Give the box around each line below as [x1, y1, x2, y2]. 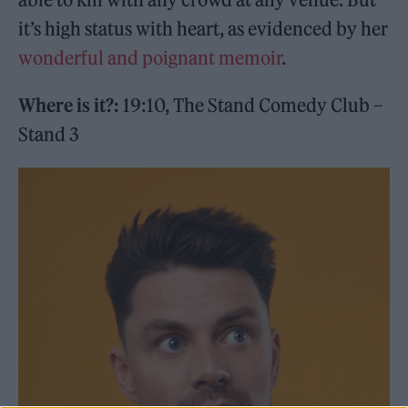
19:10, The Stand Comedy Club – [119, 94, 384, 117]
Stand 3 [18, 123, 80, 147]
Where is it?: [18, 94, 120, 117]
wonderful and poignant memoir [18, 46, 282, 70]
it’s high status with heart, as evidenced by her [18, 17, 389, 41]
